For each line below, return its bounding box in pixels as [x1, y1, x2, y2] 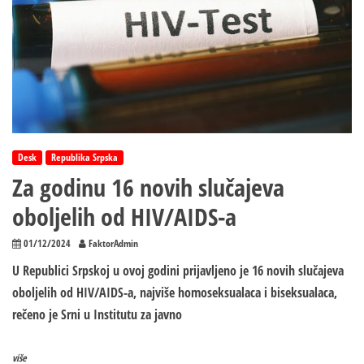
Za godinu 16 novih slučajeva [12, 171, 284, 205]
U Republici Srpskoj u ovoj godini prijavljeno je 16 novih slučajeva [12, 262, 344, 280]
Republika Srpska [51, 150, 118, 165]
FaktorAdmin [89, 236, 138, 251]
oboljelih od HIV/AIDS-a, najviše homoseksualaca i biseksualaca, [12, 284, 337, 302]
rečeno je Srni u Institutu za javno [12, 305, 182, 324]
